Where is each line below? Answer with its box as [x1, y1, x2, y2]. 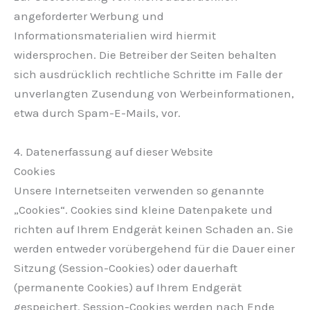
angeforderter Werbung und [14, 9, 164, 24]
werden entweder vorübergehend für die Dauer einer [14, 241, 295, 255]
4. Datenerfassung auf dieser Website [14, 144, 213, 158]
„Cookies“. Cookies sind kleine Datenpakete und [14, 202, 273, 217]
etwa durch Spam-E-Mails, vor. [14, 106, 181, 120]
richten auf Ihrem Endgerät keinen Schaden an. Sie [14, 221, 293, 236]
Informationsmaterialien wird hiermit [14, 28, 216, 43]
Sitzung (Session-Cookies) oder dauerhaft [14, 260, 237, 275]
